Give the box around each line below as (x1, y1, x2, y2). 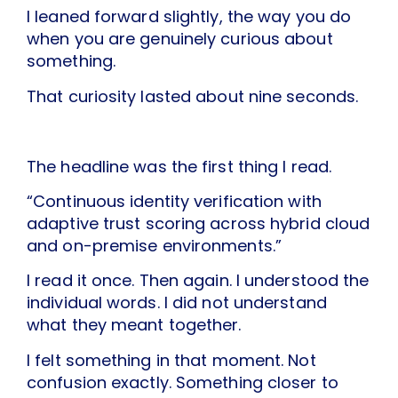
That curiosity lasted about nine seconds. (27, 84, 359, 107)
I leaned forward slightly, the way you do (27, 5, 352, 28)
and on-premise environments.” (27, 235, 282, 258)
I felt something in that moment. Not (27, 348, 316, 371)
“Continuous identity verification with (27, 190, 322, 213)
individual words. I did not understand (27, 291, 327, 314)
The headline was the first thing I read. (27, 155, 331, 178)
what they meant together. (27, 314, 242, 337)
